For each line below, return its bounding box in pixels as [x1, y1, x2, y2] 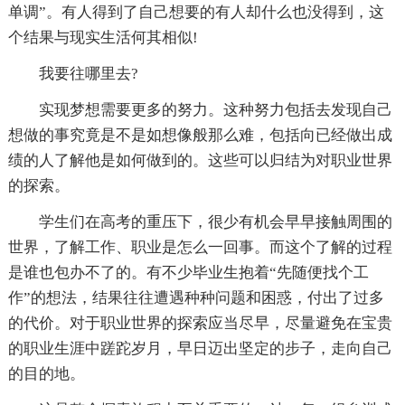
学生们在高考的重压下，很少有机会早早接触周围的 [7, 212, 392, 231]
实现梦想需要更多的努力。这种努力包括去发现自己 [7, 100, 392, 118]
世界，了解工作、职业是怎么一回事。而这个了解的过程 [7, 238, 392, 256]
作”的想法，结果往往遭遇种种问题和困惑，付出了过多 [7, 288, 384, 306]
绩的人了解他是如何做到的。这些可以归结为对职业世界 [7, 151, 392, 169]
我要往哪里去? [7, 64, 138, 82]
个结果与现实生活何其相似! [7, 28, 198, 46]
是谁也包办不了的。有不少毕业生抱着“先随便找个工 [7, 263, 369, 281]
